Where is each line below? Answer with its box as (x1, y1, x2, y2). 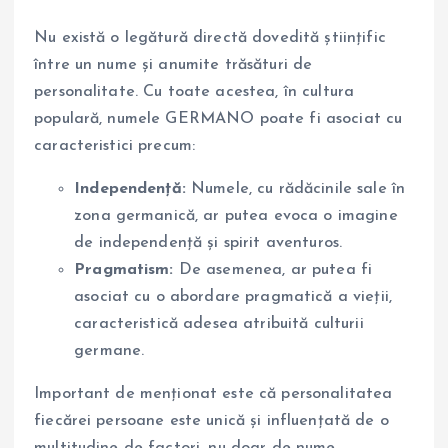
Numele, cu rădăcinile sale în (191, 180, 406, 197)
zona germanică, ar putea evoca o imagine (74, 207, 398, 224)
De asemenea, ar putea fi (178, 261, 373, 278)
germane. (74, 342, 145, 359)
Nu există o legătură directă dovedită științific (34, 29, 386, 46)
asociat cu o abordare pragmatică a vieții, (74, 288, 392, 305)
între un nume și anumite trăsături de (34, 56, 313, 73)
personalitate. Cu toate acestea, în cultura (34, 83, 355, 100)
